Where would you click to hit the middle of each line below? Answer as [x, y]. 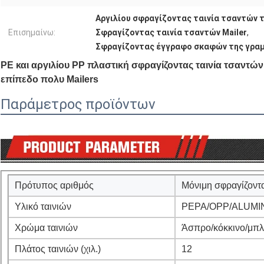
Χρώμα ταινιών [46, 227]
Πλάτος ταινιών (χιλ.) [58, 249]
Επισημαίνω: [32, 32]
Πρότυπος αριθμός [54, 185]
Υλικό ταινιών [43, 206]
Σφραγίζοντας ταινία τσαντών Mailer [171, 32]
